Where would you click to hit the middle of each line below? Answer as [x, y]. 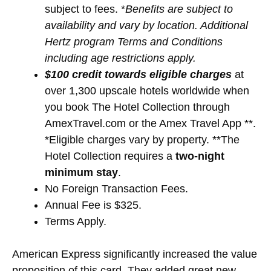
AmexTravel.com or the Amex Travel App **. [150, 123]
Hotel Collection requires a [110, 156]
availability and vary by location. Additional [146, 25]
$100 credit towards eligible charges [138, 74]
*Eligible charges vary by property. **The [142, 139]
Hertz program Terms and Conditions [134, 41]
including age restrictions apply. [120, 58]
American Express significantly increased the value [135, 254]
